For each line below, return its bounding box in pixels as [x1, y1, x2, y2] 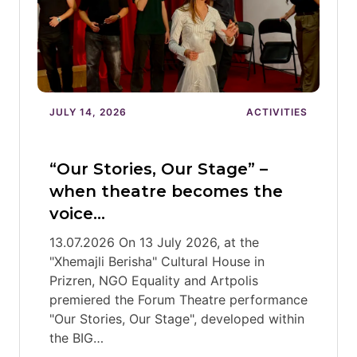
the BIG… [49, 330, 104, 346]
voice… [49, 204, 105, 223]
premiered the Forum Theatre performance [49, 292, 308, 308]
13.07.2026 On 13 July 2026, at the [49, 234, 259, 250]
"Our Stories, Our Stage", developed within [49, 311, 304, 327]
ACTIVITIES [246, 106, 308, 118]
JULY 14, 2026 [49, 106, 127, 118]
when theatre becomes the [49, 182, 283, 201]
